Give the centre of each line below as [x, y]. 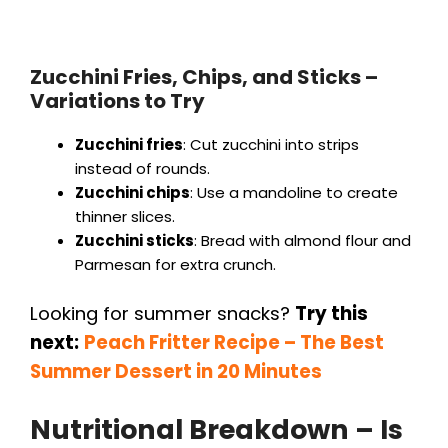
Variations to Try [117, 100]
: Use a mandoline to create [294, 192]
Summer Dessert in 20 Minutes [176, 372]
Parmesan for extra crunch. [175, 264]
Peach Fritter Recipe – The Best [234, 343]
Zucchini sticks [134, 240]
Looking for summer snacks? [162, 314]
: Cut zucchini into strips [271, 144]
